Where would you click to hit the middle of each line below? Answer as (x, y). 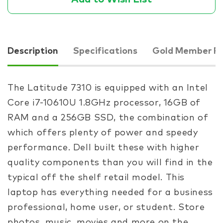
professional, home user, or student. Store (106, 207)
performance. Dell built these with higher (104, 148)
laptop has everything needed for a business (110, 192)
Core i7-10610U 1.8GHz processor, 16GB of (104, 103)
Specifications (105, 51)
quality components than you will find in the (110, 163)
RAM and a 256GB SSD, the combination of (108, 118)
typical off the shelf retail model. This (96, 177)
